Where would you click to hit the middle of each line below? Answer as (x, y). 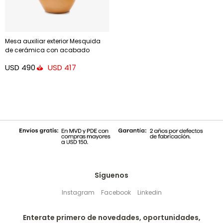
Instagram (78, 193)
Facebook (116, 193)
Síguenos (111, 175)
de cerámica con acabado (47, 50)
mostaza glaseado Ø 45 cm (49, 59)
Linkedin (149, 193)
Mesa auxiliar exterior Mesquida (53, 41)
